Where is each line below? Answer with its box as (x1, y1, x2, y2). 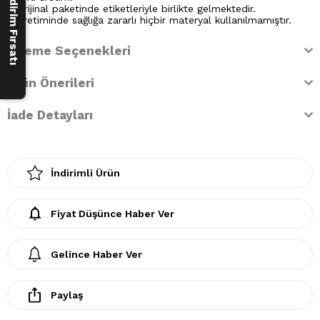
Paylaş (51, 289, 83, 301)
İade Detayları (7, 107, 93, 122)
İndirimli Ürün (51, 166, 120, 179)
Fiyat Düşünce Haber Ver (51, 207, 174, 219)
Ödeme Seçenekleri (7, 43, 131, 58)
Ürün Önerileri (7, 75, 94, 90)
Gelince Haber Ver (51, 248, 142, 260)
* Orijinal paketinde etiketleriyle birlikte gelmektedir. (7, 2, 256, 14)
